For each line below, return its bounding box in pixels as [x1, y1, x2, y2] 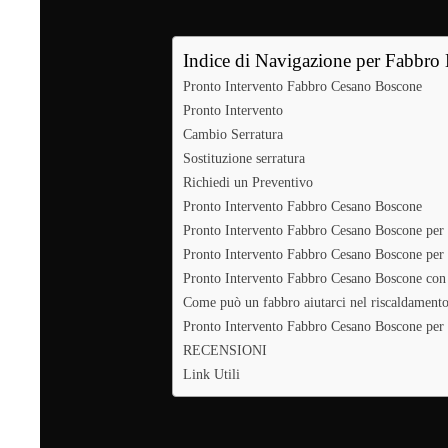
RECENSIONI [183, 341, 267, 358]
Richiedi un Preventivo [183, 173, 313, 190]
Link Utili [183, 365, 240, 382]
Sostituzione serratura [183, 149, 305, 166]
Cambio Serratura [183, 125, 283, 142]
